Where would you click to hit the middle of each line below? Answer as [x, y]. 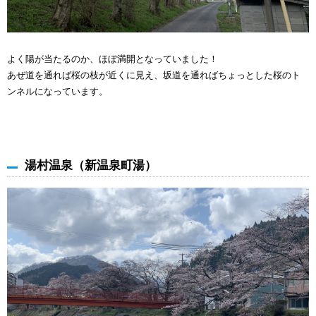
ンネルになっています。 [57, 91]
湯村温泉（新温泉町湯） [91, 165]
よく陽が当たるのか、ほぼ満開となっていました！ [113, 59]
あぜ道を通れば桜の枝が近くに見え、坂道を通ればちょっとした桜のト [154, 75]
